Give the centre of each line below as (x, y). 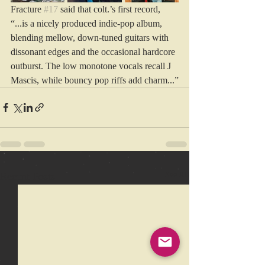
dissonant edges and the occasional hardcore (94, 51)
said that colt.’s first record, (110, 9)
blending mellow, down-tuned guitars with (91, 37)
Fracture (27, 9)
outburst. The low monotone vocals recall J (92, 66)
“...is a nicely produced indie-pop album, (88, 23)
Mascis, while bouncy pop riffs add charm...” (95, 80)
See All (177, 174)
